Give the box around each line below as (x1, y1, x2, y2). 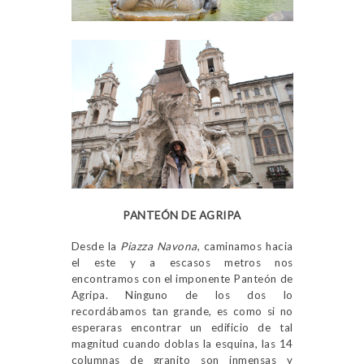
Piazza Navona (120, 240, 197, 253)
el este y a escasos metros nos (71, 256, 293, 270)
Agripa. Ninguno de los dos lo (71, 288, 293, 302)
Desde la (71, 240, 121, 253)
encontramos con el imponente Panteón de (71, 272, 293, 286)
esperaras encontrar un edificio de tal (71, 321, 293, 335)
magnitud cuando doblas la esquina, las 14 (71, 337, 293, 351)
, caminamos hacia (197, 240, 293, 253)
